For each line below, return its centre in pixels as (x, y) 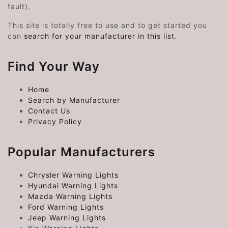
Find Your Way (54, 67)
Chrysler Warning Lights (73, 175)
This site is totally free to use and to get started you (107, 25)
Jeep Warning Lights (67, 218)
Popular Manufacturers (81, 152)
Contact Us (49, 111)
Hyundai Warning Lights (73, 186)
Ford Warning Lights (66, 207)
